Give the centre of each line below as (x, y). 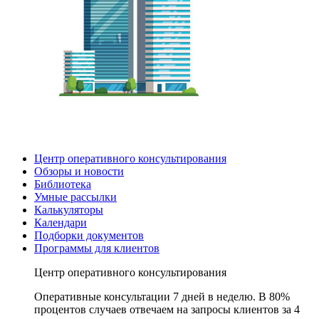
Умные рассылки (75, 197)
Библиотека (63, 184)
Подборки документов (89, 235)
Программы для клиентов (97, 248)
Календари (61, 223)
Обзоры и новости (79, 171)
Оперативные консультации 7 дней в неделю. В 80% (162, 297)
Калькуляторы (69, 210)
